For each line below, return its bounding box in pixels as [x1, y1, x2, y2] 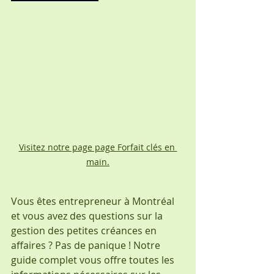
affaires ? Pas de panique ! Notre [11, 238, 163, 252]
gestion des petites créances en [11, 223, 159, 237]
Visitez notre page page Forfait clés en [18, 141, 177, 153]
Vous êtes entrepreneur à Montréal [11, 194, 177, 208]
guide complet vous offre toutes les [11, 253, 177, 267]
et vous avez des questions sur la [11, 209, 165, 223]
